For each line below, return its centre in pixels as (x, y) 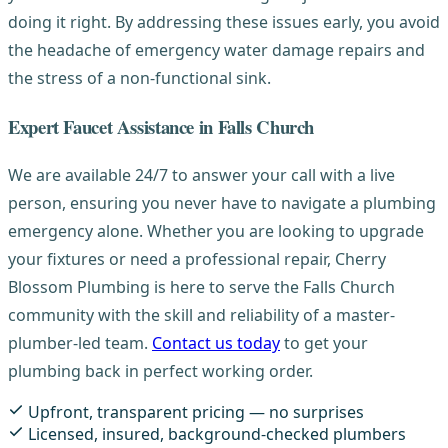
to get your (324, 343)
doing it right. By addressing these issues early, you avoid (224, 22)
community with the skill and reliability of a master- (201, 315)
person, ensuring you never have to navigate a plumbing (222, 203)
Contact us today (216, 343)
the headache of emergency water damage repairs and (216, 50)
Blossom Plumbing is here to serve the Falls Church (201, 287)
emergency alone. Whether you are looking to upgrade (216, 231)
